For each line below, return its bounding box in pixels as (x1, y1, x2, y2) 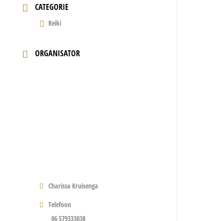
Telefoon (48, 199, 72, 209)
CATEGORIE (35, 1, 69, 12)
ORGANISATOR (35, 48, 80, 59)
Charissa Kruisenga (48, 181, 99, 190)
